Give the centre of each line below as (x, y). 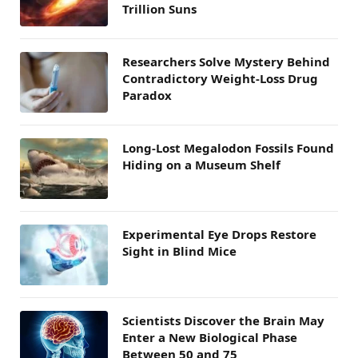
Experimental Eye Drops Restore (219, 234)
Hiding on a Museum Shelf (201, 164)
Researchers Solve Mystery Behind (226, 61)
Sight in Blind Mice (179, 251)
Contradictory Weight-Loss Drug (220, 78)
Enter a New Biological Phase (210, 337)
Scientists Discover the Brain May (223, 320)
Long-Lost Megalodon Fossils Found (228, 147)
